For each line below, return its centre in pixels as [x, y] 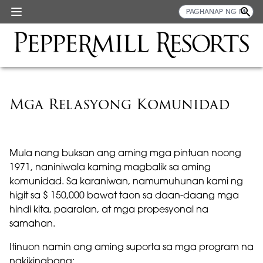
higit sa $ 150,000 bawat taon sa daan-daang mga [124, 196]
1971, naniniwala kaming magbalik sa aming [110, 168]
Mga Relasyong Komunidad [119, 104]
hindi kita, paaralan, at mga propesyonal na [109, 210]
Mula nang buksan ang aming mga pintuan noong [125, 154]
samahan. [32, 224]
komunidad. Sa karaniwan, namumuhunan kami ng [126, 182]
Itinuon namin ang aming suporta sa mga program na [131, 248]
